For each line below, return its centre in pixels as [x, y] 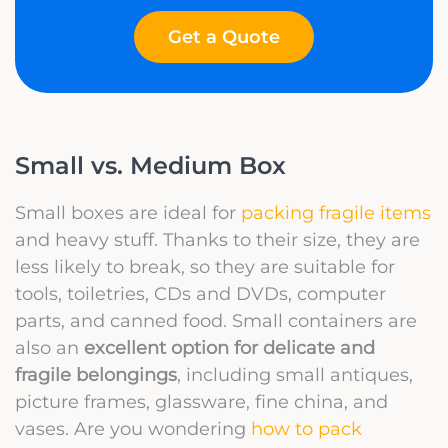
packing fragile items [336, 212]
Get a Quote [224, 36]
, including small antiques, [295, 374]
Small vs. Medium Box [150, 165]
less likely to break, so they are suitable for [205, 266]
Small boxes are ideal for [128, 212]
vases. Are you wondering [133, 428]
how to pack [306, 428]
